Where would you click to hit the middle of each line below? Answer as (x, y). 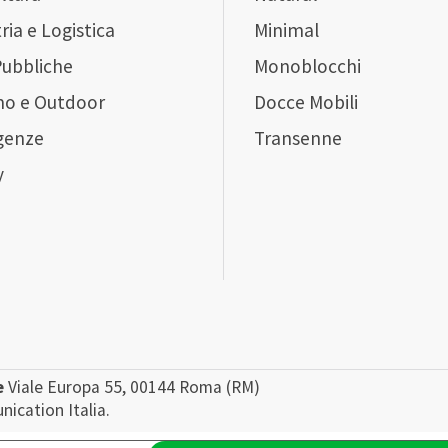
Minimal (287, 29)
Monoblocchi (308, 65)
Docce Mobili (306, 101)
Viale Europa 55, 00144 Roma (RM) (132, 387)
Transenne (298, 137)
